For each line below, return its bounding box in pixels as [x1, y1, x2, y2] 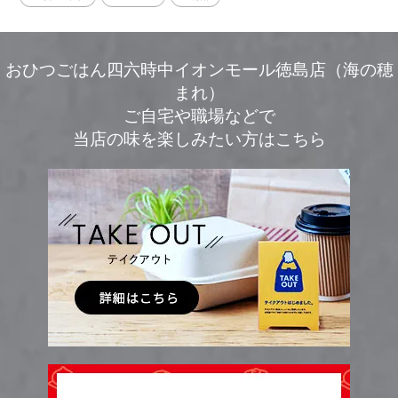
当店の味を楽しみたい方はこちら [72, 130, 326, 148]
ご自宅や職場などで [123, 107, 275, 125]
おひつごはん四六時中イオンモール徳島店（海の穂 [4, 60, 394, 79]
